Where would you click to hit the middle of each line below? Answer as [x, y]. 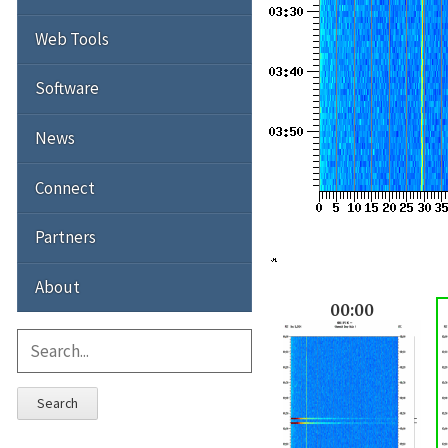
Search [57, 403]
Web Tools [72, 38]
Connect [65, 187]
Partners [65, 237]
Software [67, 88]
